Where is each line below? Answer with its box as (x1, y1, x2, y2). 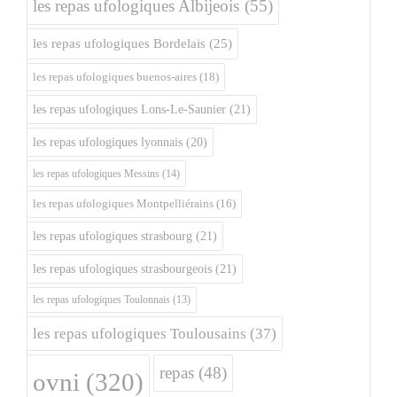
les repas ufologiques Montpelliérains (33, 198, 214, 210)
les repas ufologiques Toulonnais (33, 294, 170, 306)
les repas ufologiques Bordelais (33, 36, 206, 51)
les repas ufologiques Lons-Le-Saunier (33, 102, 226, 116)
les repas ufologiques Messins (33, 167, 160, 180)
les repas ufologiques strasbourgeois (33, 261, 212, 276)
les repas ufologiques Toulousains (33, 325, 246, 342)
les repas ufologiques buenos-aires (33, 70, 197, 83)
